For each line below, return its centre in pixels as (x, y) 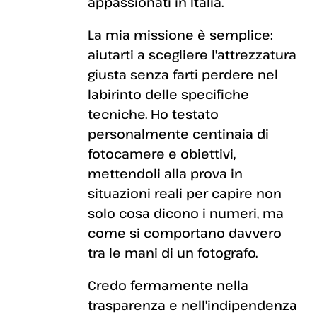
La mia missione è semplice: (180, 34)
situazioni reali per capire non (185, 193)
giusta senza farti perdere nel (183, 74)
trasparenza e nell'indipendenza (192, 305)
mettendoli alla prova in (165, 173)
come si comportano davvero (185, 232)
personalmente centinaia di (178, 133)
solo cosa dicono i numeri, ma (186, 213)
